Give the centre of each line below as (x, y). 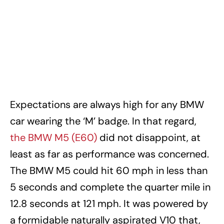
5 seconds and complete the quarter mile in (110, 187)
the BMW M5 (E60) (53, 138)
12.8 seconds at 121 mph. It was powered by (109, 204)
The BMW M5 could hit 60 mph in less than (109, 171)
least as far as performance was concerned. (109, 154)
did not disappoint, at (149, 138)
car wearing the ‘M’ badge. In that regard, (103, 121)
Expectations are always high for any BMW (107, 105)
